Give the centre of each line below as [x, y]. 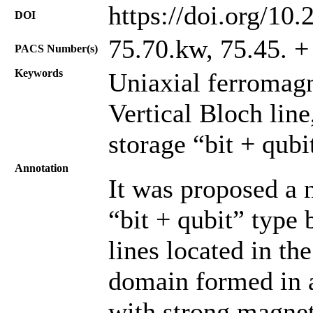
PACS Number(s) [56, 48]
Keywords [39, 73]
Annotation [42, 168]
